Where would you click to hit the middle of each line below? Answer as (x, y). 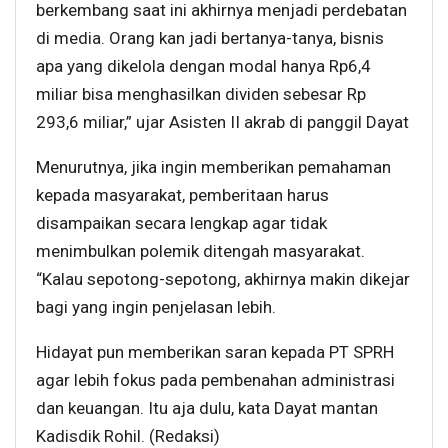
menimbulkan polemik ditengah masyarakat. (200, 250)
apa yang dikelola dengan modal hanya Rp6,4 (203, 65)
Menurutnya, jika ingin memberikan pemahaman (213, 166)
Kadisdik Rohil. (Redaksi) (128, 435)
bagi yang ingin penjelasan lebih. (156, 306)
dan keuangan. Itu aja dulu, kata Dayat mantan (207, 407)
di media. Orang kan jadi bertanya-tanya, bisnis (210, 37)
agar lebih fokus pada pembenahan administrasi (215, 379)
